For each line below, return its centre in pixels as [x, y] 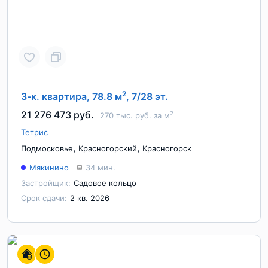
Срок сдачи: [44, 198]
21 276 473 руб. [57, 115]
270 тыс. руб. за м [135, 115]
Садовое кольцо [105, 183]
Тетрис [34, 132]
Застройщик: [46, 183]
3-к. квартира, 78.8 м [71, 96]
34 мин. [100, 167]
